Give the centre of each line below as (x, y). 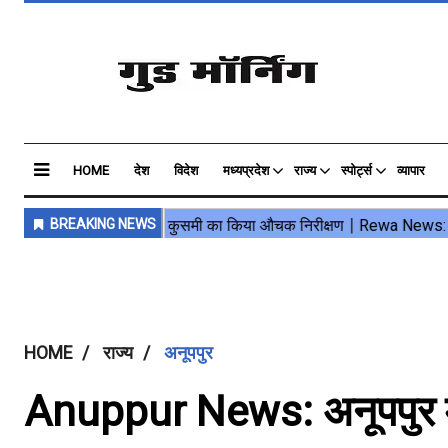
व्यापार (411, 170)
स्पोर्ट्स (356, 170)
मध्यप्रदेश (246, 170)
